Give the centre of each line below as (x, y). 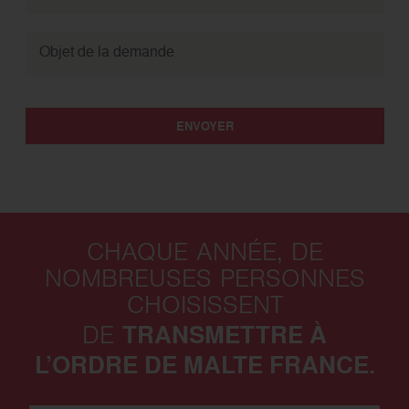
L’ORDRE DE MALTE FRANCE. (204, 365)
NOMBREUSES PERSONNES (204, 282)
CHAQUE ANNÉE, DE (204, 255)
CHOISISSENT (204, 308)
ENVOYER (204, 126)
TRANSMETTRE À (225, 335)
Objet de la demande (107, 52)
